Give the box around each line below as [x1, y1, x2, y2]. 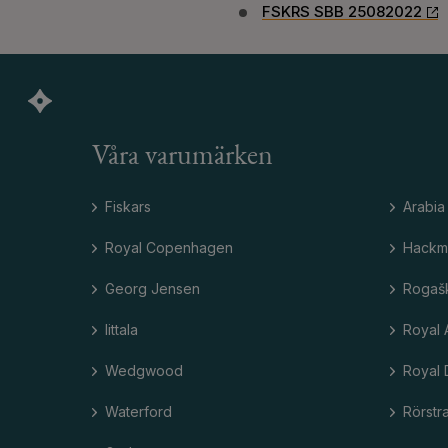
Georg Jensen [105, 279, 200, 297]
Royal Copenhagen [105, 238, 233, 256]
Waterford [105, 402, 172, 420]
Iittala [105, 320, 138, 338]
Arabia [402, 197, 445, 215]
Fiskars [105, 197, 151, 215]
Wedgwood [105, 361, 183, 379]
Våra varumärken [92, 142, 273, 171]
